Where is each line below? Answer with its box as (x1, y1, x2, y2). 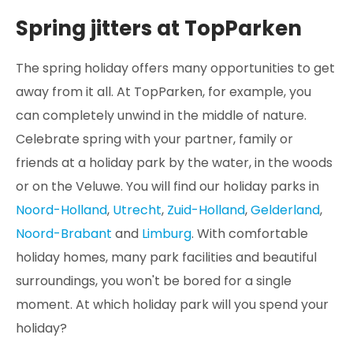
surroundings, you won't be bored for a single (16, 272, 292, 290)
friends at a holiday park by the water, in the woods (16, 154, 333, 172)
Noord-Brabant (16, 225, 112, 243)
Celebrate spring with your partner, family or (16, 130, 293, 148)
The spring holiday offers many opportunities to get (16, 59, 335, 77)
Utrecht (113, 201, 162, 219)
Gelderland (251, 201, 320, 219)
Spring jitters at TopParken (16, 14, 302, 43)
